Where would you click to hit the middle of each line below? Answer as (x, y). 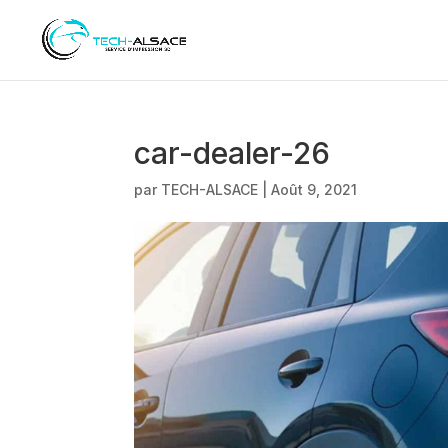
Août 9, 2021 (314, 189)
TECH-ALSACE (210, 189)
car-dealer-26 (232, 153)
